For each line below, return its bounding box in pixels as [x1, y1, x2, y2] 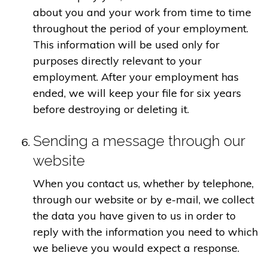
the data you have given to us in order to [33, 208, 236, 223]
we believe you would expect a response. [33, 240, 239, 255]
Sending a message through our [33, 132, 245, 150]
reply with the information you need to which [33, 224, 258, 239]
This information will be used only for [33, 38, 220, 52]
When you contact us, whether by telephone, [33, 176, 254, 190]
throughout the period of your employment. [33, 22, 248, 36]
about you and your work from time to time [33, 5, 251, 20]
